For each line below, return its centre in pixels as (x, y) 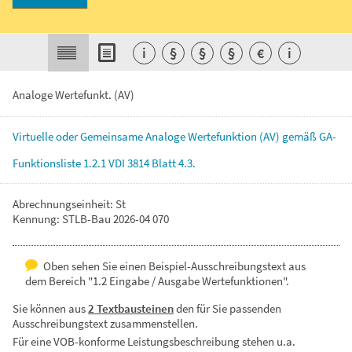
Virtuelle (34, 136)
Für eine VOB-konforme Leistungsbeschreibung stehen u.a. (154, 341)
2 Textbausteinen (131, 308)
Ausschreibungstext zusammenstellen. (105, 323)
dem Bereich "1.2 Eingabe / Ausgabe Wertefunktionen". (157, 281)
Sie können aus (50, 308)
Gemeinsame (113, 136)
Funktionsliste (48, 163)
